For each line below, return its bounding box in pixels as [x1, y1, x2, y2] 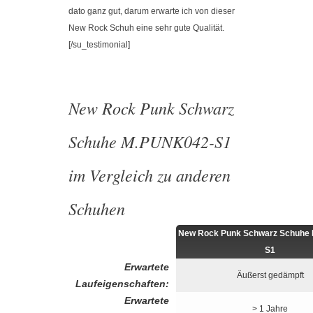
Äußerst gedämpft [236, 270, 304, 280]
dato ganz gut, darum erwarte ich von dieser [68, 6, 235, 16]
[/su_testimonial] [68, 40, 130, 50]
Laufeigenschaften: [75, 278, 169, 289]
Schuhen [68, 197, 125, 219]
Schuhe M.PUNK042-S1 [68, 130, 231, 152]
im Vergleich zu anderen [68, 163, 231, 186]
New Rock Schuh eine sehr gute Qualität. [68, 23, 224, 33]
